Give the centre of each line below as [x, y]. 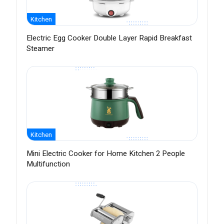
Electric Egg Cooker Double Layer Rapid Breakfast [109, 38]
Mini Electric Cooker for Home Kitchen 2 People [106, 154]
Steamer [40, 49]
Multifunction [48, 164]
